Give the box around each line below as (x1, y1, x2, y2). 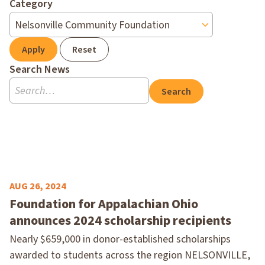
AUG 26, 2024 (9, 179, 66, 193)
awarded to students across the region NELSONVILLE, (9, 247, 250, 263)
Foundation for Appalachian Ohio (9, 194, 198, 214)
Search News (9, 62, 70, 77)
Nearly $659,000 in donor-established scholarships (9, 231, 231, 247)
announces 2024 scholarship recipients (9, 211, 231, 230)
